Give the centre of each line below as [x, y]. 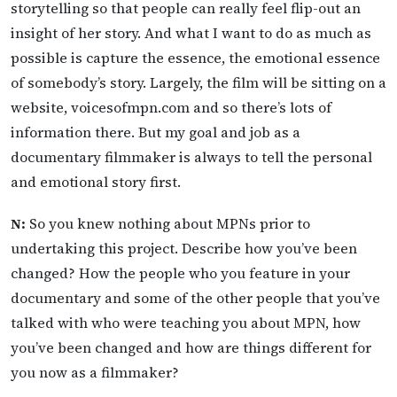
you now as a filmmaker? [95, 373]
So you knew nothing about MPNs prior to [168, 224]
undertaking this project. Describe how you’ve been [184, 249]
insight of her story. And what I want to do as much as [191, 33]
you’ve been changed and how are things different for [191, 348]
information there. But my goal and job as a [156, 132]
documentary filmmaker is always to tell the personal [191, 157]
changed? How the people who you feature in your [180, 273]
